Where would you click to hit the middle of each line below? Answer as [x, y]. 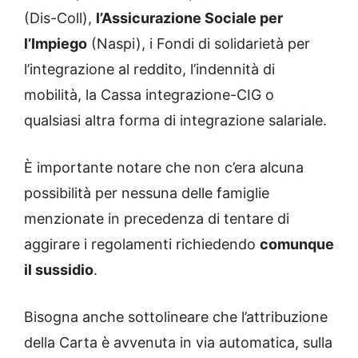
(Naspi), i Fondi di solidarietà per [199, 43]
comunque [297, 244]
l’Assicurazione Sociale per [189, 18]
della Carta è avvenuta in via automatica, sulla [178, 342]
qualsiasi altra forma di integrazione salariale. [175, 120]
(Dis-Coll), [60, 18]
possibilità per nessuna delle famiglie [147, 193]
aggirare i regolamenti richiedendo [142, 244]
